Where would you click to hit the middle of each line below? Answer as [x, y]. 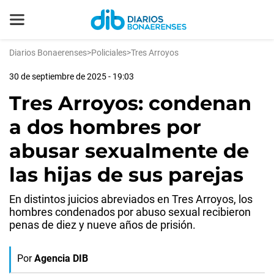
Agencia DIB [61, 258]
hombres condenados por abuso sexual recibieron [130, 212]
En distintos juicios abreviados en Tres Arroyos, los [131, 199]
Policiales [109, 53]
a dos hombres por [105, 127]
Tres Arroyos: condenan [130, 103]
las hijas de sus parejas [126, 175]
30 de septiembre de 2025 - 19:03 [72, 76]
